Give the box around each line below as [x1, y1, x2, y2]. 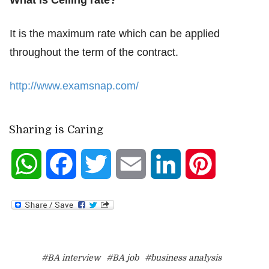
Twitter [111, 159, 147, 170]
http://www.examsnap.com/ [10, 80, 139, 92]
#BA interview [41, 253, 100, 263]
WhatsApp [41, 159, 91, 170]
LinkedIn [181, 159, 224, 170]
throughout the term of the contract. [10, 46, 178, 59]
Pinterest [216, 159, 259, 170]
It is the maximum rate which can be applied [10, 28, 220, 40]
